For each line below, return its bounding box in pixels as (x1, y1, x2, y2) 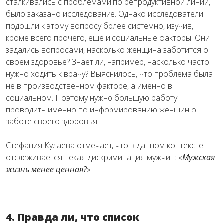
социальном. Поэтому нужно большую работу (6, 92, 177, 103)
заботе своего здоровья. (6, 116, 99, 127)
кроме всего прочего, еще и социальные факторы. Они (6, 32, 210, 43)
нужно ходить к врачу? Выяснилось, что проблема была (6, 68, 213, 79)
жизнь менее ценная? (6, 164, 87, 175)
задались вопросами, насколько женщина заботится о (6, 44, 208, 55)
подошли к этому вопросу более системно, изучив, (6, 20, 193, 31)
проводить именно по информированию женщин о (6, 104, 196, 115)
